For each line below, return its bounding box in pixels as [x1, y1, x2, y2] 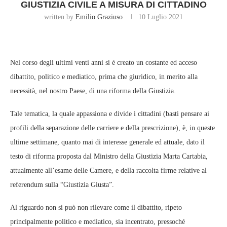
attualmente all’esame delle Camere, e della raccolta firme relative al [10, 167, 207, 175]
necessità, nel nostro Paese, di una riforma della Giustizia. [10, 87, 176, 95]
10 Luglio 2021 [138, 13, 183, 21]
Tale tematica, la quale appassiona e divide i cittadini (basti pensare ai [10, 110, 209, 118]
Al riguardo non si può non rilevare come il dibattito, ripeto [10, 204, 182, 212]
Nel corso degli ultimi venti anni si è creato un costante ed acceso [10, 59, 197, 67]
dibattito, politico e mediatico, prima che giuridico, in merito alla [10, 73, 198, 81]
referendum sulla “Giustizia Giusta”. [10, 181, 114, 189]
